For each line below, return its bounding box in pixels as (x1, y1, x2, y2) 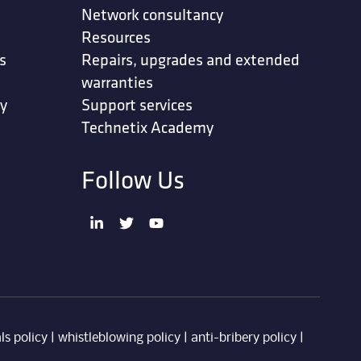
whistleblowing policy (57, 330, 180, 345)
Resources (81, 25, 151, 49)
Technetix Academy (81, 115, 214, 139)
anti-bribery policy (190, 330, 297, 345)
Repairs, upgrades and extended (81, 48, 301, 72)
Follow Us (81, 161, 185, 198)
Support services (81, 93, 193, 117)
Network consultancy (81, 2, 224, 27)
